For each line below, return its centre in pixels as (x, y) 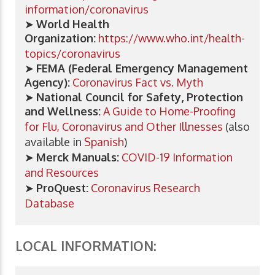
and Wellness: (63, 111)
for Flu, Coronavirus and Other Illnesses (124, 127)
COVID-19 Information (177, 157)
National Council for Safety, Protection (140, 97)
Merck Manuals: (78, 157)
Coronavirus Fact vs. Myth (138, 83)
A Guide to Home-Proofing (169, 111)
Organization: (60, 38)
